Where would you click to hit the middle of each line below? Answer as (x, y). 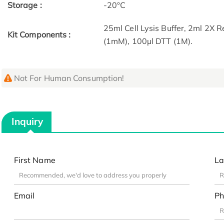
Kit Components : (39, 35)
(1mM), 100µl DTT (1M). (148, 41)
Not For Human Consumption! (69, 78)
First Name (34, 160)
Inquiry (27, 122)
